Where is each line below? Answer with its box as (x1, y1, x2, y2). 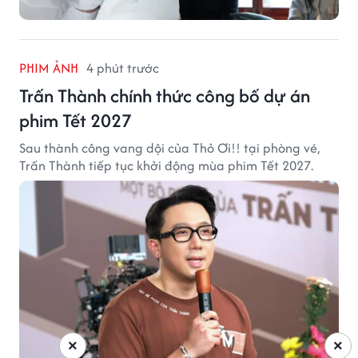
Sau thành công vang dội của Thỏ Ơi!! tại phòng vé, (19, 137, 320, 157)
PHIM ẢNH (19, 58, 78, 78)
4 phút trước (86, 58, 159, 78)
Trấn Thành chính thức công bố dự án (19, 82, 310, 109)
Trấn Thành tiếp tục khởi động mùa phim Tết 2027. (19, 155, 313, 175)
